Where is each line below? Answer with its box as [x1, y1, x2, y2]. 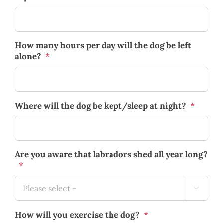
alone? [15, 50, 41, 62]
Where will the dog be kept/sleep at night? [15, 100, 186, 111]
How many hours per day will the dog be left [15, 39, 191, 51]
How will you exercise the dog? [15, 209, 140, 220]
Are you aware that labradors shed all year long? [15, 148, 208, 160]
